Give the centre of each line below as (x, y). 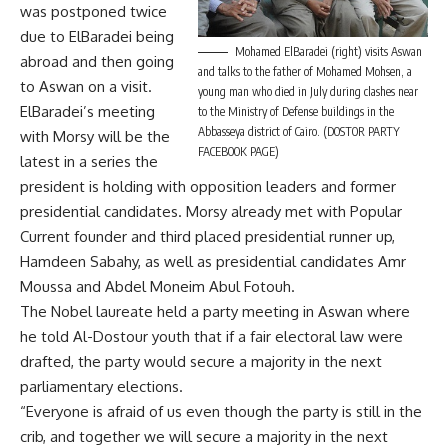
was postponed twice (93, 11)
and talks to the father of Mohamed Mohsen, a (305, 71)
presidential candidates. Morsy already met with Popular (211, 211)
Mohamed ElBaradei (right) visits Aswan (328, 51)
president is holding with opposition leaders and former (208, 186)
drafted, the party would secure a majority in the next (201, 361)
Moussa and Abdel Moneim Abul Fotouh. (157, 286)
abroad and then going (97, 61)
